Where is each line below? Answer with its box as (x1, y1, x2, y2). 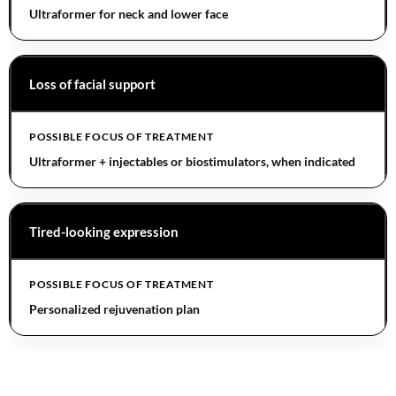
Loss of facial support (29, 75, 156, 92)
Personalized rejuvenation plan (29, 301, 200, 316)
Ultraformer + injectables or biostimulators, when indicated (29, 153, 355, 169)
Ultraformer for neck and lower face (29, 5, 228, 21)
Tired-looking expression (29, 223, 179, 240)
